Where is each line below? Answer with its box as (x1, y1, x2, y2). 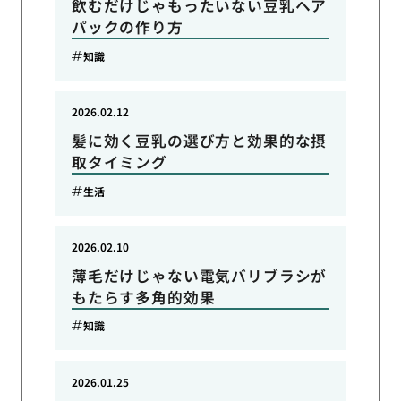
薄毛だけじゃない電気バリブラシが (71, 264, 328, 286)
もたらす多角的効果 (71, 286, 216, 308)
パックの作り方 (71, 16, 183, 38)
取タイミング (71, 151, 167, 174)
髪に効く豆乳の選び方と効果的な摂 (71, 130, 328, 152)
